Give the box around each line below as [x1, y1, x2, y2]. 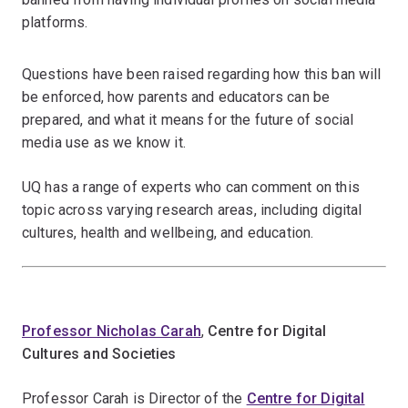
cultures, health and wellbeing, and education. [22, 224, 314, 241]
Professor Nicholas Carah [22, 322, 201, 340]
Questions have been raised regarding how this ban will [22, 66, 382, 83]
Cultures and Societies [22, 345, 177, 362]
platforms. [22, 14, 88, 31]
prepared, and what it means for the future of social [22, 111, 354, 128]
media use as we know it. [22, 134, 186, 151]
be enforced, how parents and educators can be [22, 88, 331, 106]
